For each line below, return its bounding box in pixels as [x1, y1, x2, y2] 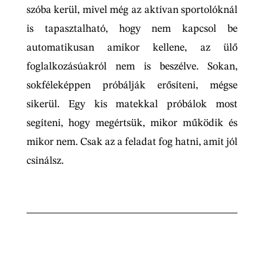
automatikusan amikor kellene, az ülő [26, 42, 238, 54]
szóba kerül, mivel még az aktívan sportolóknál [26, 5, 238, 16]
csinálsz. [26, 156, 64, 167]
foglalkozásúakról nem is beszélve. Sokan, [26, 61, 238, 72]
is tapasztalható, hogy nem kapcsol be [26, 24, 238, 35]
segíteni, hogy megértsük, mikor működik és [26, 118, 238, 129]
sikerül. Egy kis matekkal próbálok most [26, 99, 238, 110]
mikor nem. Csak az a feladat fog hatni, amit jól [26, 137, 238, 148]
